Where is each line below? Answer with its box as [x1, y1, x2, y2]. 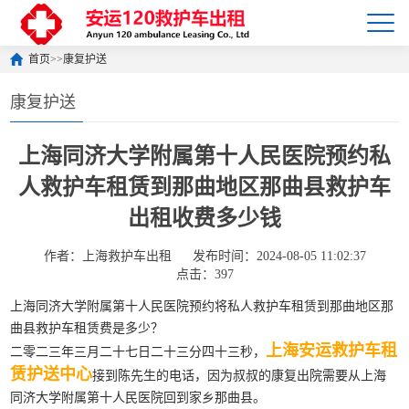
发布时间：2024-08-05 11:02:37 [192, 249, 366, 263]
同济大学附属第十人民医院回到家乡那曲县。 [10, 391, 267, 404]
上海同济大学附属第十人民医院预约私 [18, 144, 391, 168]
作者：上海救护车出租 [43, 249, 172, 263]
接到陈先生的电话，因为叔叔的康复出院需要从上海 [92, 369, 387, 383]
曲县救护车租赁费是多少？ [10, 321, 164, 335]
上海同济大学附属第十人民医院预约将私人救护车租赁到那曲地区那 [10, 299, 394, 313]
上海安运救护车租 [266, 341, 398, 360]
